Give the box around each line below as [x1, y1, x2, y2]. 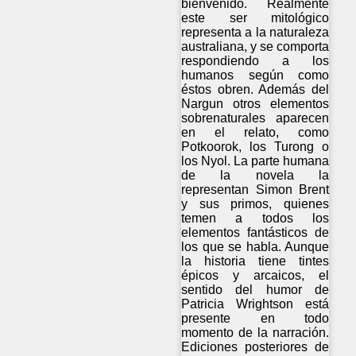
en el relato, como [181, 125, 330, 139]
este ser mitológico [181, 10, 330, 25]
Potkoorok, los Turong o [181, 139, 330, 153]
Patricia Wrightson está [181, 296, 330, 311]
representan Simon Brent [181, 182, 330, 196]
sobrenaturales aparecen [181, 110, 330, 125]
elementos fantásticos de [181, 225, 330, 239]
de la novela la [181, 168, 330, 182]
